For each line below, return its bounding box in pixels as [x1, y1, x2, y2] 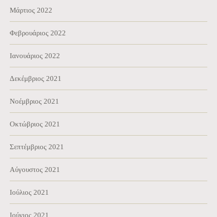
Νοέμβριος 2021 [10, 97, 59, 105]
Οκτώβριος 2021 [10, 120, 60, 128]
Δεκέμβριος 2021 [10, 74, 62, 82]
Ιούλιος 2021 [10, 188, 49, 196]
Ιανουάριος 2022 [10, 51, 60, 60]
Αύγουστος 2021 [10, 165, 60, 173]
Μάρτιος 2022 [10, 6, 52, 14]
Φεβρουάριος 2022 [10, 29, 66, 37]
